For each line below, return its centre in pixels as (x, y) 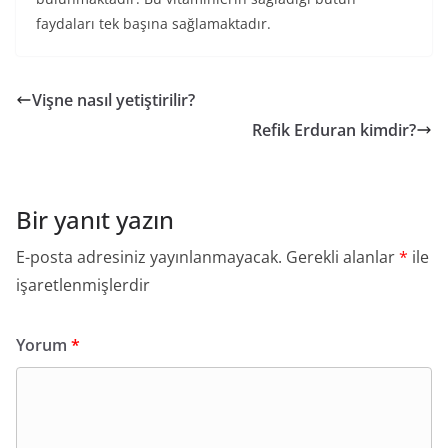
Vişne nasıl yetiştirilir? (113, 100)
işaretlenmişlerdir (83, 285)
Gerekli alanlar (342, 257)
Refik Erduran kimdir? (334, 130)
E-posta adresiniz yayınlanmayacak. (149, 257)
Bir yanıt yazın (95, 219)
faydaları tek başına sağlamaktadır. (153, 23)
